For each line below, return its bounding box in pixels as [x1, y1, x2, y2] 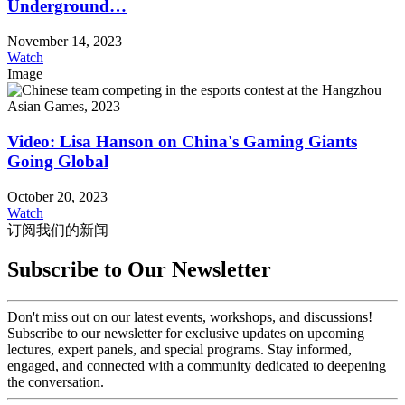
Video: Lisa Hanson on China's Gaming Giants [7, 131, 357, 151]
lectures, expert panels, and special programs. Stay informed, [7, 342, 352, 358]
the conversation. [7, 374, 104, 391]
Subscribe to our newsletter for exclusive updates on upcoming [7, 325, 364, 342]
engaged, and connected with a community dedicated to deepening [7, 358, 386, 374]
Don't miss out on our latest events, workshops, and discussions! [7, 309, 372, 325]
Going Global [7, 151, 108, 171]
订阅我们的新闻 [7, 221, 108, 238]
